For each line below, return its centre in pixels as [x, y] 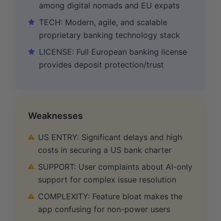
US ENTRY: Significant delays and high [110, 137]
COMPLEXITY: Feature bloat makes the [110, 196]
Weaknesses [55, 115]
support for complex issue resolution [107, 179]
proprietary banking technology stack [110, 35]
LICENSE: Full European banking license [113, 52]
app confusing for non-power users [104, 209]
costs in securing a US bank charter [105, 150]
